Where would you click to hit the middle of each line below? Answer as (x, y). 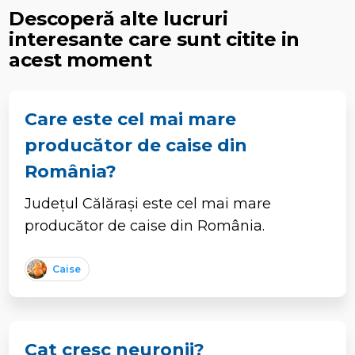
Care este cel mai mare (131, 119)
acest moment (80, 59)
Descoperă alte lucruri (118, 18)
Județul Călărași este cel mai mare (148, 203)
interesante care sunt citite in (154, 39)
